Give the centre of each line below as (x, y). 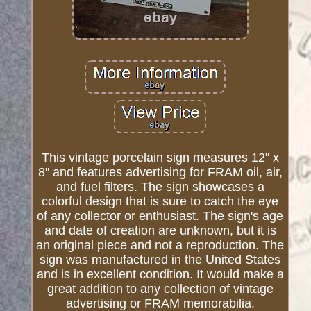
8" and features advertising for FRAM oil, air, (160, 173)
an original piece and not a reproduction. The (160, 245)
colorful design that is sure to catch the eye (160, 202)
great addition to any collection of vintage (160, 289)
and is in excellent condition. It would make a (160, 275)
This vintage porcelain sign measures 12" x (160, 158)
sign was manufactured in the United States (160, 260)
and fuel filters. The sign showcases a (160, 187)
